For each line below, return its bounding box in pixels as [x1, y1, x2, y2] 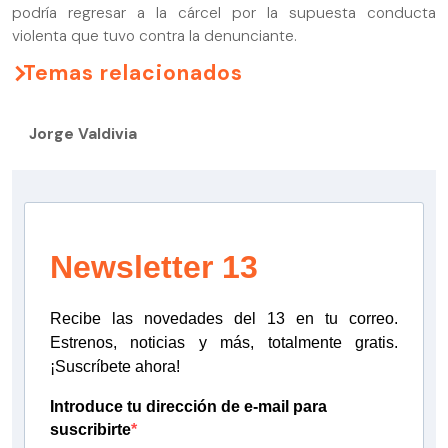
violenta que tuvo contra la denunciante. [12, 25, 297, 46]
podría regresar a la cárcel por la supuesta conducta [12, 2, 436, 23]
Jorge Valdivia [29, 123, 137, 144]
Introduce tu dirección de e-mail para [50, 398, 327, 416]
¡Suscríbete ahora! [50, 358, 180, 376]
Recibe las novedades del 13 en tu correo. [50, 310, 398, 328]
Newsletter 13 [50, 249, 258, 286]
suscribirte [50, 421, 131, 439]
